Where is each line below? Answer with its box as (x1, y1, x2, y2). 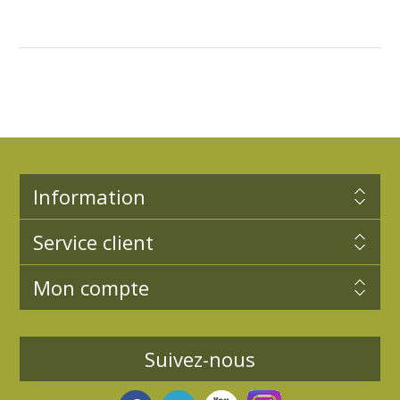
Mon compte (32, 273, 149, 301)
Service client (32, 228, 154, 255)
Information (32, 182, 146, 210)
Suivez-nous (145, 345, 255, 372)
